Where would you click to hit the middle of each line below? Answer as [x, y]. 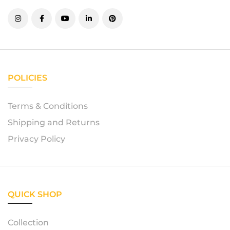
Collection [28, 223]
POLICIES [27, 78]
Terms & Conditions [48, 106]
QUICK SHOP [35, 194]
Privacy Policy [36, 139]
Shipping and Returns [54, 122]
